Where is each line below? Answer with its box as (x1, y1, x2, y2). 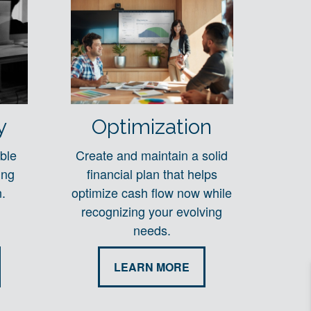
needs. (133, 221, 171, 239)
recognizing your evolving (81, 202, 223, 221)
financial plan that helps (86, 165, 217, 183)
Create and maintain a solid (76, 146, 228, 165)
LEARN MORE (114, 259, 190, 276)
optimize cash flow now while (72, 183, 233, 202)
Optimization (92, 115, 212, 140)
